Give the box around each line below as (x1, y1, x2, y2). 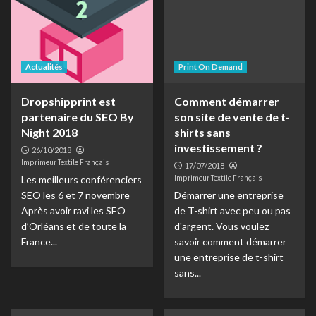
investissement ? (174, 141, 262, 154)
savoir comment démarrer (174, 236, 286, 248)
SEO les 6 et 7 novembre (21, 189, 130, 201)
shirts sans (174, 126, 231, 139)
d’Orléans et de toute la (21, 220, 126, 232)
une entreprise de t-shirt (174, 251, 284, 263)
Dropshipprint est (21, 95, 116, 108)
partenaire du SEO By (21, 110, 134, 123)
